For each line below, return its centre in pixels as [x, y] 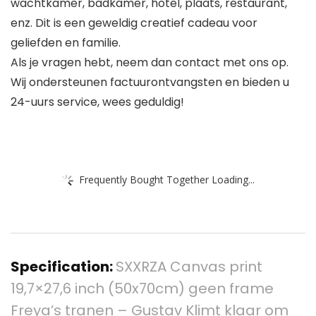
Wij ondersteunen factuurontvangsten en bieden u [150, 83]
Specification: [63, 267]
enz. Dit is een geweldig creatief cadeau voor [134, 23]
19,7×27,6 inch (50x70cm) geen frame [142, 289]
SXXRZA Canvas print [189, 267]
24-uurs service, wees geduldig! [97, 102]
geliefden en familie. [66, 43]
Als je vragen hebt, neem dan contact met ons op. [150, 63]
